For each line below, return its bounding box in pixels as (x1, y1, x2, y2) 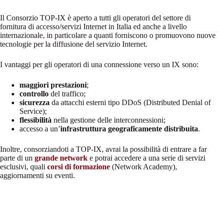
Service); (19, 107, 47, 115)
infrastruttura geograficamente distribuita (60, 124, 198, 133)
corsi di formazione (47, 162, 110, 171)
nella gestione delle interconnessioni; (52, 115, 165, 124)
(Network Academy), (110, 162, 177, 171)
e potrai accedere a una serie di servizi (88, 153, 205, 162)
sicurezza (19, 98, 50, 107)
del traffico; (49, 89, 86, 98)
